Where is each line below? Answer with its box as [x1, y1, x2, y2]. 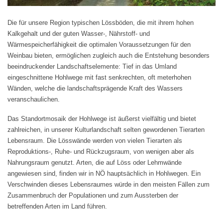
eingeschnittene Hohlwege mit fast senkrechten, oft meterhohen [7, 74, 191, 82]
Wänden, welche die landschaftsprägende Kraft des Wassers [7, 85, 183, 93]
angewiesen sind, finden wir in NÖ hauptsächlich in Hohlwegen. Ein [7, 169, 201, 177]
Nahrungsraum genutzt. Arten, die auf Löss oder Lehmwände [7, 158, 182, 166]
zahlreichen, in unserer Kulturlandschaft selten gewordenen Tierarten [7, 125, 205, 133]
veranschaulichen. [7, 96, 60, 104]
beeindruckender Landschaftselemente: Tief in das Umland [7, 63, 177, 71]
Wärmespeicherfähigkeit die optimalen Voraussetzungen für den [7, 41, 191, 49]
